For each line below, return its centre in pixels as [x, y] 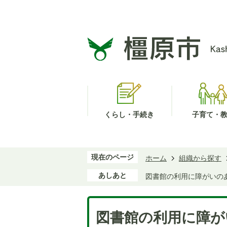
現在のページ [112, 157]
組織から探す [200, 158]
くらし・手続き [129, 115]
